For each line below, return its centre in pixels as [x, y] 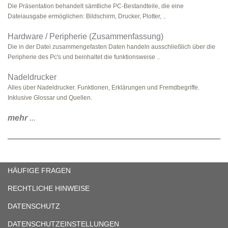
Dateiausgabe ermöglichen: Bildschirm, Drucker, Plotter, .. [87, 16]
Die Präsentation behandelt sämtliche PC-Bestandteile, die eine [96, 6]
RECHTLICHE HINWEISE [49, 188]
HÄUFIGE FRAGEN [39, 170]
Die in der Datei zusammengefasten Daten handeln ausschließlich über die [111, 47]
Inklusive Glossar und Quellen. [50, 98]
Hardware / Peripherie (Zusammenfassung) [85, 36]
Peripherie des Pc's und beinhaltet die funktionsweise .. [84, 57]
